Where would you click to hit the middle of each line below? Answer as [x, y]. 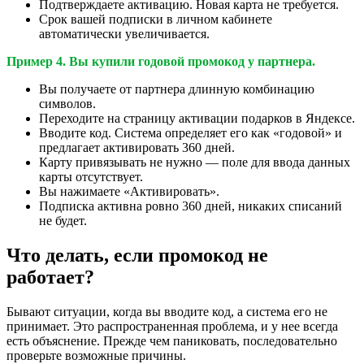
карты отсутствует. [91, 176]
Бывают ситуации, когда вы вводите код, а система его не [167, 311]
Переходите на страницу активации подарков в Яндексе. [197, 118]
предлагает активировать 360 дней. [137, 147]
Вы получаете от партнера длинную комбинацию [177, 89]
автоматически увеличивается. [124, 33]
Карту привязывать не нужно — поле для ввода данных [195, 162]
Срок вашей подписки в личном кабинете [156, 19]
